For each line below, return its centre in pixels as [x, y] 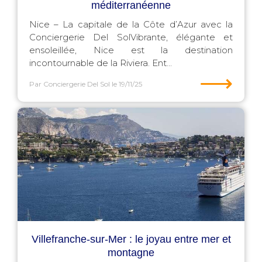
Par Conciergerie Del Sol [70, 84]
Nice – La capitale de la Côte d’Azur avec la [131, 24]
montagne [131, 253]
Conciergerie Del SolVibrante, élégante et [131, 37]
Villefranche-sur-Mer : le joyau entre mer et [131, 239]
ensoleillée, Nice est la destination [131, 50]
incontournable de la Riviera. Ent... [101, 63]
